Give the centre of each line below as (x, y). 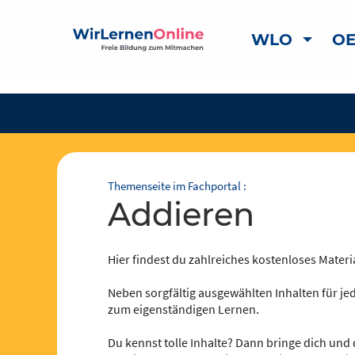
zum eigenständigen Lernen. (183, 309)
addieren (193, 214)
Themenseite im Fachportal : (177, 186)
